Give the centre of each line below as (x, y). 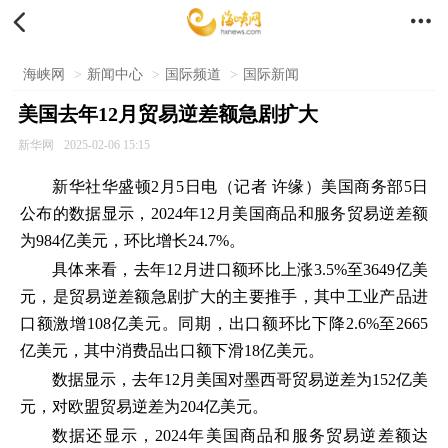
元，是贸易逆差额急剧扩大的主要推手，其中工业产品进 (224, 296)
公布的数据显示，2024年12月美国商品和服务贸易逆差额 (224, 213)
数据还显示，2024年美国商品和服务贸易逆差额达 (240, 435)
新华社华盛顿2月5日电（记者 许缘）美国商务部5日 (240, 186)
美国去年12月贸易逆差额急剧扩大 (167, 114)
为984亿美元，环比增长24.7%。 (132, 240)
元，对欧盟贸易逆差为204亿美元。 (144, 406)
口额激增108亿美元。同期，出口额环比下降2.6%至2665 (224, 323)
